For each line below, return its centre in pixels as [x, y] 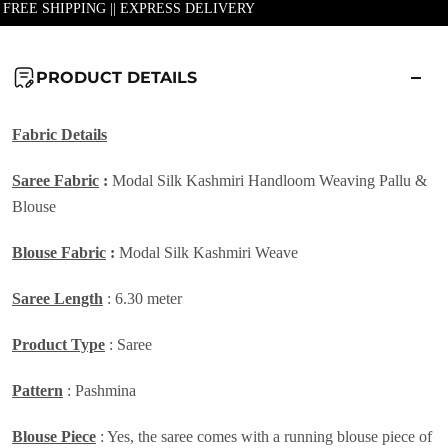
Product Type [58, 345]
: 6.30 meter [142, 299]
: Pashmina [99, 391]
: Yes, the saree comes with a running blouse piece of [264, 437]
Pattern [37, 391]
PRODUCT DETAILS [116, 78]
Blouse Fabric [59, 253]
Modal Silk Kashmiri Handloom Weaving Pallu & [269, 181]
